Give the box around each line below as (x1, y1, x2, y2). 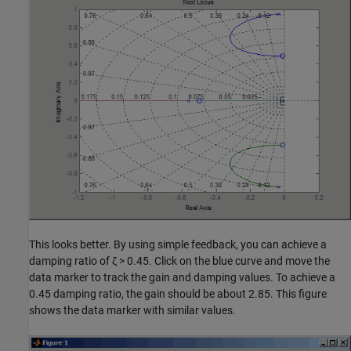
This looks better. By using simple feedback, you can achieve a (29, 237, 327, 251)
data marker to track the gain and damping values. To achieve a (29, 270, 335, 284)
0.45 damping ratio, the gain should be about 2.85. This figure (29, 287, 327, 300)
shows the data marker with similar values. (29, 303, 236, 317)
